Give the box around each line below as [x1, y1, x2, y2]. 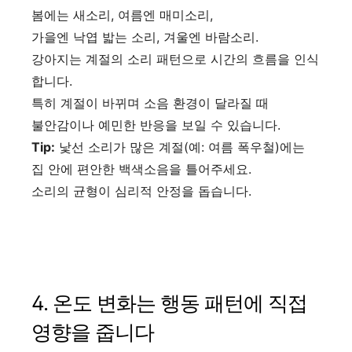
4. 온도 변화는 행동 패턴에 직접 [31, 290, 307, 315]
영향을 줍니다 [31, 319, 154, 344]
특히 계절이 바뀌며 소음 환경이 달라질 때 [31, 94, 269, 111]
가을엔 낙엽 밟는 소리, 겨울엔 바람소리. [31, 28, 258, 45]
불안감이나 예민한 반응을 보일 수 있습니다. [31, 116, 280, 133]
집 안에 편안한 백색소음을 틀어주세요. [31, 160, 251, 177]
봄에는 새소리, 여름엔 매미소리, [31, 6, 213, 23]
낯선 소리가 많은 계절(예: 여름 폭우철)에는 [55, 138, 305, 155]
